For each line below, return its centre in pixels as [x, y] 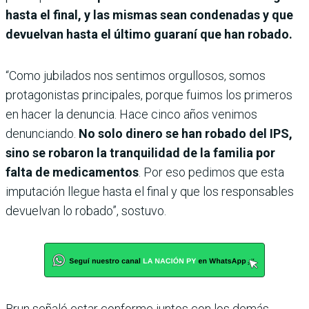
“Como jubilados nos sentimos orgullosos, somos [136, 76]
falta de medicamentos [72, 172]
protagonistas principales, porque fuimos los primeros [149, 95]
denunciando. [42, 133]
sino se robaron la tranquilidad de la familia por [140, 153]
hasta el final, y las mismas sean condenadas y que [149, 15]
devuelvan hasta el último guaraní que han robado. [149, 34]
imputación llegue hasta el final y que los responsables [150, 191]
